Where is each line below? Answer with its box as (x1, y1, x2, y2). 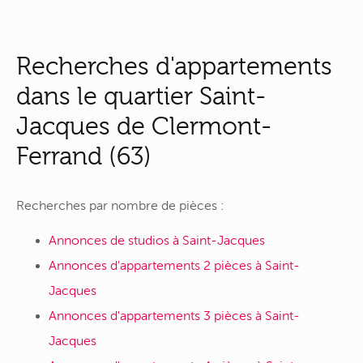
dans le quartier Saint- (16, 82, 266, 111)
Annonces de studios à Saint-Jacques (49, 233, 265, 248)
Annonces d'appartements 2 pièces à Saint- (49, 258, 300, 273)
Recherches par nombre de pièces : (16, 199, 224, 214)
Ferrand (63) (16, 142, 152, 171)
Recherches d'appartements (16, 52, 332, 81)
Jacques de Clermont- (16, 112, 271, 141)
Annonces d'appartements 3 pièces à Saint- (49, 308, 300, 323)
